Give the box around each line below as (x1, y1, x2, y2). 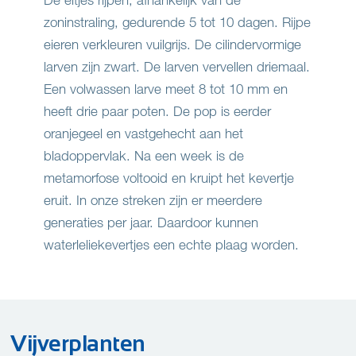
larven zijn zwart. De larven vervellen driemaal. (44, 58, 310, 75)
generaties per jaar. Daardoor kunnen (44, 214, 258, 231)
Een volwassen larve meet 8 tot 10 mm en (44, 80, 288, 98)
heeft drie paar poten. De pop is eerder (44, 103, 271, 120)
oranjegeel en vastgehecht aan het (44, 125, 243, 142)
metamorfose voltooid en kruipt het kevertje (44, 169, 294, 187)
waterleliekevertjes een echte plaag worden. (44, 236, 299, 253)
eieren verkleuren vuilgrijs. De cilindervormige (44, 36, 301, 53)
